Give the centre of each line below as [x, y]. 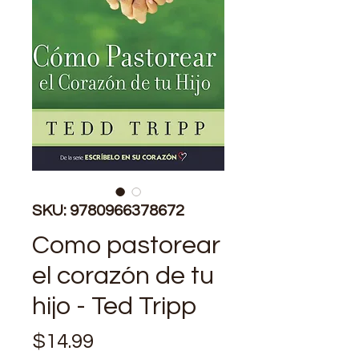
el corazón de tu [123, 276]
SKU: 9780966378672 [108, 210]
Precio [124, 340]
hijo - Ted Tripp [114, 306]
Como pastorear [126, 245]
